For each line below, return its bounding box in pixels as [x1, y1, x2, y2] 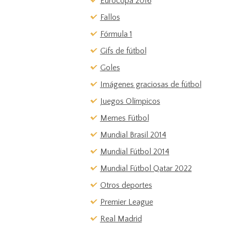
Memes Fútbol [100, 113, 149, 123]
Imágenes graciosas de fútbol [100, 80, 202, 89]
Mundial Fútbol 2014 [100, 147, 169, 156]
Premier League [100, 197, 153, 207]
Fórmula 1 [100, 30, 132, 39]
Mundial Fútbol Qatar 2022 [100, 164, 192, 173]
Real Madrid [100, 214, 142, 223]
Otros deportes [100, 181, 152, 190]
